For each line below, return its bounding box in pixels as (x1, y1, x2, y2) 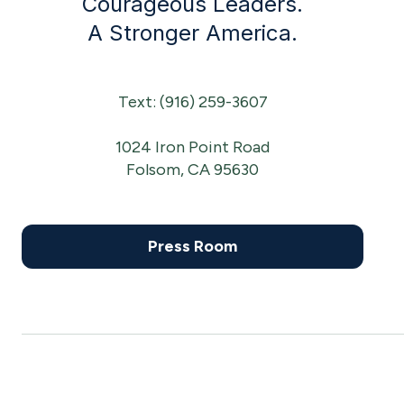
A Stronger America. (87, 20, 298, 46)
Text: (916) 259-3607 (117, 92, 268, 112)
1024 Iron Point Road (115, 137, 270, 157)
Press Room (148, 236, 237, 256)
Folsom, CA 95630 (126, 160, 259, 179)
